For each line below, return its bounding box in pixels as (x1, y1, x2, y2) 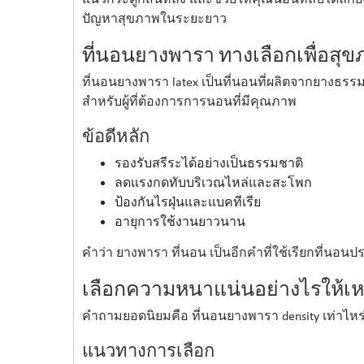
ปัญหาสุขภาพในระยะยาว (81, 12, 227, 26)
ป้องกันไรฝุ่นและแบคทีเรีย (114, 193, 261, 210)
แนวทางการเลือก (81, 339, 214, 361)
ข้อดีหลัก (81, 124, 149, 146)
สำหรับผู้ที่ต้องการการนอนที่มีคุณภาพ (81, 95, 297, 109)
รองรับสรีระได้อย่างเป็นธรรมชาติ (114, 154, 303, 171)
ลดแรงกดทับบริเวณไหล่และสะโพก (114, 173, 312, 190)
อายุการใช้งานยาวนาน (114, 212, 245, 229)
